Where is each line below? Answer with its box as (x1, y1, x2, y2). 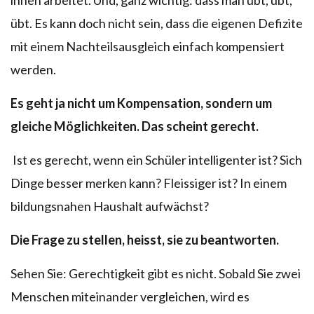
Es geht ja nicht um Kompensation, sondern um (11, 95, 272, 111)
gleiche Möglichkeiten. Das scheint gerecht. (11, 118, 259, 134)
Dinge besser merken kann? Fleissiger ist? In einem (11, 175, 287, 191)
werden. (11, 61, 56, 77)
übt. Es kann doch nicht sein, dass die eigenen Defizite (11, 15, 303, 31)
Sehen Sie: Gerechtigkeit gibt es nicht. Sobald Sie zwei (11, 265, 301, 281)
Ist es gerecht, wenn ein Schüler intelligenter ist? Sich (13, 151, 302, 168)
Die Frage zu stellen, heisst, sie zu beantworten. (11, 231, 279, 247)
